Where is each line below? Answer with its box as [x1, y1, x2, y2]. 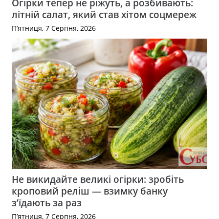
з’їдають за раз [12, 196, 82, 210]
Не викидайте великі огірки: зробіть [12, 173, 184, 186]
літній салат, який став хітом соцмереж [12, 8, 197, 22]
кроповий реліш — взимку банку [12, 184, 168, 198]
